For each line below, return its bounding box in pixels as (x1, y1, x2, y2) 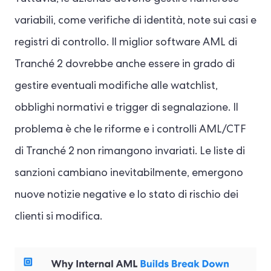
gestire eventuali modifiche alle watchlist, (15, 80, 218, 92)
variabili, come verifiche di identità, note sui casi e (15, 15, 256, 27)
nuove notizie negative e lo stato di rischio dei (15, 189, 238, 201)
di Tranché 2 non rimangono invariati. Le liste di (15, 146, 245, 157)
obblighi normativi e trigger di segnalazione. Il (15, 102, 238, 114)
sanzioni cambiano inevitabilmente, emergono (15, 168, 243, 179)
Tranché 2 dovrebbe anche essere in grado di (15, 59, 235, 70)
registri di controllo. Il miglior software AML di (15, 37, 237, 48)
